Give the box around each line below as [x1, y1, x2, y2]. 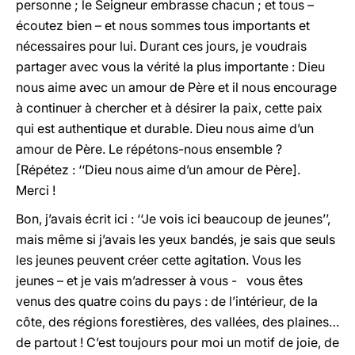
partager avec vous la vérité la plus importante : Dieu [16, 59, 325, 74]
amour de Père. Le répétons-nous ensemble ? [16, 141, 282, 157]
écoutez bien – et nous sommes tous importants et [16, 17, 310, 33]
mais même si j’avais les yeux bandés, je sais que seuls [16, 231, 335, 247]
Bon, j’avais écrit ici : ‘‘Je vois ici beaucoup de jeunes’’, [16, 211, 330, 227]
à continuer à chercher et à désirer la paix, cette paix [16, 100, 323, 116]
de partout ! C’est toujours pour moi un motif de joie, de [16, 334, 339, 350]
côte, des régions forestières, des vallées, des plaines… [16, 314, 339, 330]
